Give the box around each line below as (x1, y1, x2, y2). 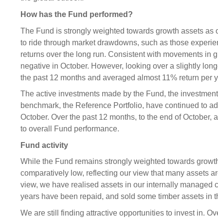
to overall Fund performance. (20, 125, 119, 133)
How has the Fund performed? (20, 10, 133, 18)
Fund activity (20, 141, 68, 149)
